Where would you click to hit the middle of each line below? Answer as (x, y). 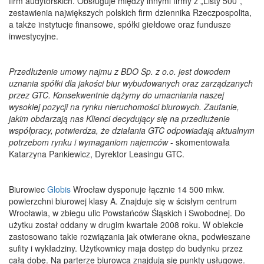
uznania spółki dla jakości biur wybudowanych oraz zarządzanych (131, 83)
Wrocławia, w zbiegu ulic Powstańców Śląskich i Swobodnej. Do (127, 212)
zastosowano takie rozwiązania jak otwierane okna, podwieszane (130, 236)
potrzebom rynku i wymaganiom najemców (88, 142)
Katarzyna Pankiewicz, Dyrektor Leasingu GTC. (98, 154)
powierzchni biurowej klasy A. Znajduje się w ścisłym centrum (123, 201)
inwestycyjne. (34, 36)
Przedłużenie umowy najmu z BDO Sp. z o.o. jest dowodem (120, 71)
